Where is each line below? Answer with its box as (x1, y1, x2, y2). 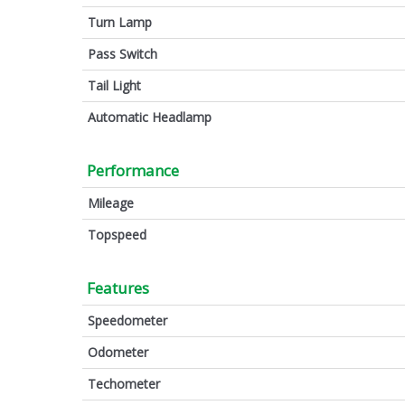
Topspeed (88, 225, 146, 243)
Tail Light (88, 76, 141, 94)
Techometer (88, 374, 160, 392)
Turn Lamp (88, 13, 152, 31)
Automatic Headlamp (88, 108, 212, 126)
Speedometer (88, 311, 167, 329)
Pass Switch (88, 44, 157, 62)
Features (87, 277, 149, 298)
